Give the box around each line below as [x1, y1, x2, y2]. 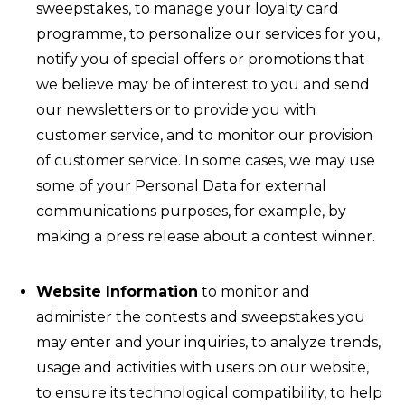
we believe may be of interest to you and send [36, 76, 370, 93]
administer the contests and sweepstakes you [36, 308, 365, 325]
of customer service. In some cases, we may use [36, 152, 375, 169]
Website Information [36, 283, 198, 300]
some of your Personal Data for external [36, 177, 326, 194]
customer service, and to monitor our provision [36, 127, 372, 144]
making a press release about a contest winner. [36, 228, 375, 245]
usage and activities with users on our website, [36, 359, 369, 376]
